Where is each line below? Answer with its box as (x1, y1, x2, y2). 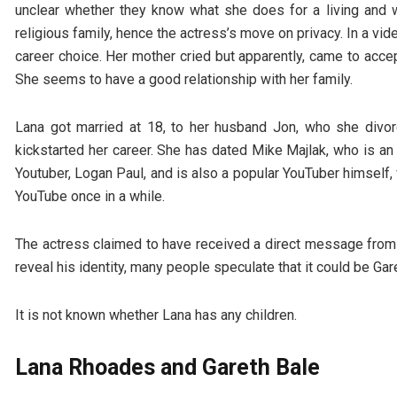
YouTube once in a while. (15, 188, 165, 206)
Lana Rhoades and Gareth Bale (15, 354, 320, 381)
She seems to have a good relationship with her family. (15, 71, 353, 89)
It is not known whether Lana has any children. (15, 307, 297, 324)
